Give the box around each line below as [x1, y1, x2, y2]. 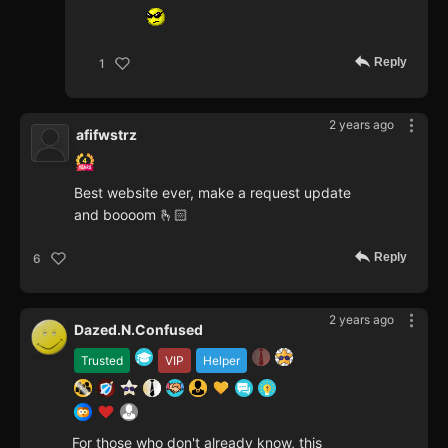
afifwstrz [76, 126, 137, 144]
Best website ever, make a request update [74, 184, 351, 202]
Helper [203, 353, 240, 369]
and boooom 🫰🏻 [74, 206, 188, 224]
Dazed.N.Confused [74, 321, 203, 339]
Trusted [81, 353, 123, 369]
